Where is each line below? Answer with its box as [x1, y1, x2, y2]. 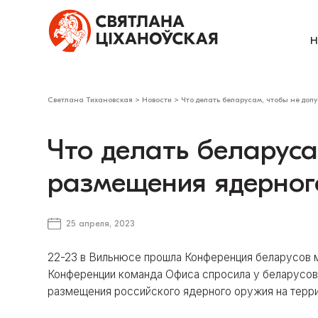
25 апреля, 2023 [65, 219, 135, 229]
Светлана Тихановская [48, 95, 133, 105]
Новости [142, 95, 172, 105]
